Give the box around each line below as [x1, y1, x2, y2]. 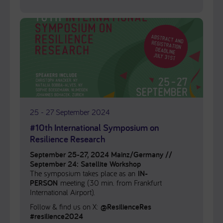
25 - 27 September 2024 [30, 107, 110, 117]
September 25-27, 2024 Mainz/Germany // [30, 149, 172, 160]
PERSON [30, 178, 58, 188]
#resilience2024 [30, 211, 83, 222]
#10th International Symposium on [30, 121, 159, 134]
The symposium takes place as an [30, 168, 138, 178]
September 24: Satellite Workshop [30, 159, 141, 169]
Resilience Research [30, 132, 105, 145]
